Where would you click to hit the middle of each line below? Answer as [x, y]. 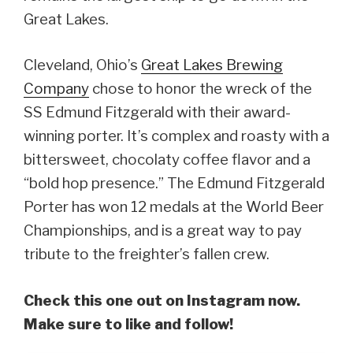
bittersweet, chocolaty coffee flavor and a [167, 160]
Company [56, 89]
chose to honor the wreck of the [201, 89]
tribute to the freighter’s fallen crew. [147, 255]
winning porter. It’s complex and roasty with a [176, 136]
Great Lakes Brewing [212, 65]
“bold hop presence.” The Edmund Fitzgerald [174, 184]
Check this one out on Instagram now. [162, 300]
